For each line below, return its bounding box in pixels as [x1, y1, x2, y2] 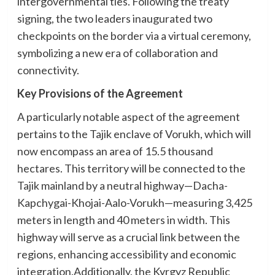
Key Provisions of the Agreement [17, 86, 183, 100]
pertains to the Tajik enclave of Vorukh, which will [17, 126, 251, 141]
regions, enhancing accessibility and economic [17, 247, 236, 261]
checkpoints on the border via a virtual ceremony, [17, 28, 251, 42]
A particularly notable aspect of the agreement [17, 109, 240, 123]
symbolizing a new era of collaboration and [17, 45, 218, 60]
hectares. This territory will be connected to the [17, 161, 246, 175]
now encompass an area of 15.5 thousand [17, 144, 213, 158]
